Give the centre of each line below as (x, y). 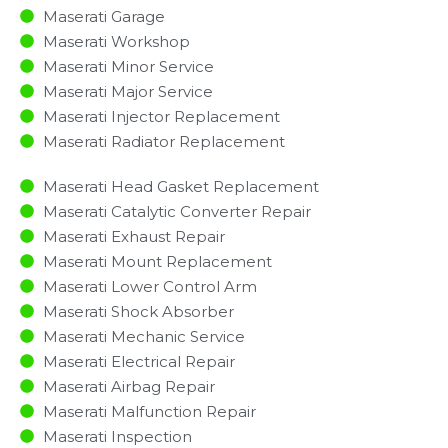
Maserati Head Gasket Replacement (180, 186)
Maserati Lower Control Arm (149, 286)
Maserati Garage (103, 16)
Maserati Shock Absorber (138, 311)
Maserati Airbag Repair (128, 386)
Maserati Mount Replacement (157, 261)
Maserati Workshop (116, 41)
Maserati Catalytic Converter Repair (176, 211)
